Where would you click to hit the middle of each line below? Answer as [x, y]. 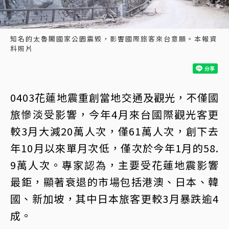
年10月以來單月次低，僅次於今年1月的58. [114, 148]
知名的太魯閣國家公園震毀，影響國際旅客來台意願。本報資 [114, 38]
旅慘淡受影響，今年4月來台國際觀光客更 [114, 114]
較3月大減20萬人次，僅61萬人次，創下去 [114, 131]
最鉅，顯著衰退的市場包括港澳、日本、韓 [114, 181]
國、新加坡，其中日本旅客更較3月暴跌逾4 [114, 198]
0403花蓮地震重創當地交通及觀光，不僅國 [114, 97]
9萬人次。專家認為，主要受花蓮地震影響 [114, 165]
